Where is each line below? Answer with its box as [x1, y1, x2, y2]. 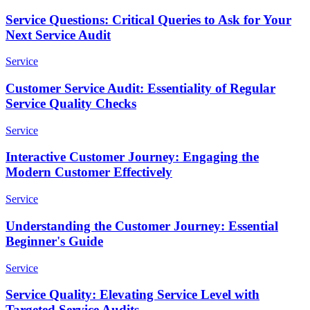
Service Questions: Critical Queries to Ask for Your [6, 12, 291, 27]
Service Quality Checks [6, 96, 136, 111]
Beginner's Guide [6, 233, 103, 248]
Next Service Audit [6, 27, 111, 42]
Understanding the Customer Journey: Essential [6, 218, 278, 233]
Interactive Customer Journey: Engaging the [6, 149, 259, 165]
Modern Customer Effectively [6, 165, 172, 180]
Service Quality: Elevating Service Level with [6, 287, 259, 302]
